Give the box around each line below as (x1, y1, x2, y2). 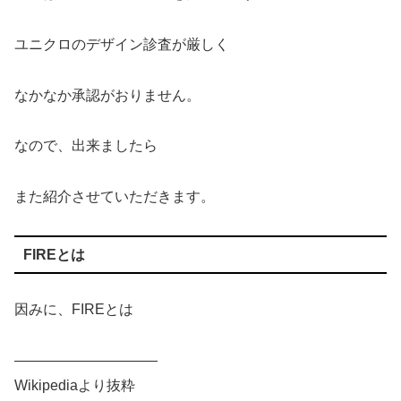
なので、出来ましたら (14, 138, 158, 154)
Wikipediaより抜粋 (14, 377, 135, 393)
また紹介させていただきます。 (14, 189, 215, 205)
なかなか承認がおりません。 (14, 87, 200, 103)
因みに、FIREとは (14, 302, 133, 318)
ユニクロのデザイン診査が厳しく (14, 36, 229, 52)
